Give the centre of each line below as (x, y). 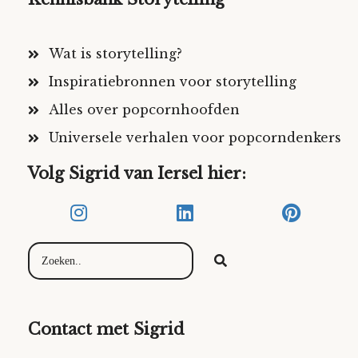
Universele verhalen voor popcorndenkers (195, 138)
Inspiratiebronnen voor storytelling (173, 82)
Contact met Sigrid (109, 330)
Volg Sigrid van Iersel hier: (137, 174)
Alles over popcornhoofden (144, 110)
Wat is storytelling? (115, 54)
